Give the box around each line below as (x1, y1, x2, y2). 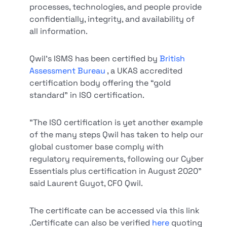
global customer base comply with (29, 141, 164, 152)
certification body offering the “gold (29, 78, 171, 88)
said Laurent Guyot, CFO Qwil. (29, 178, 143, 188)
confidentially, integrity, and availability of (29, 14, 195, 24)
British (160, 53, 185, 64)
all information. (29, 26, 88, 36)
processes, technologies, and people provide (29, 2, 202, 12)
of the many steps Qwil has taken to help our (29, 129, 204, 140)
